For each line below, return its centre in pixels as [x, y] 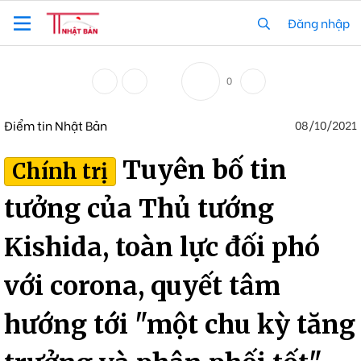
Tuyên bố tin [204, 170]
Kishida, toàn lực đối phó [162, 248]
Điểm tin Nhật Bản [56, 125]
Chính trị [60, 172]
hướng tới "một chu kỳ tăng [180, 325]
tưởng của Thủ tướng [139, 209]
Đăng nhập [319, 23]
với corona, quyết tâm [142, 286]
